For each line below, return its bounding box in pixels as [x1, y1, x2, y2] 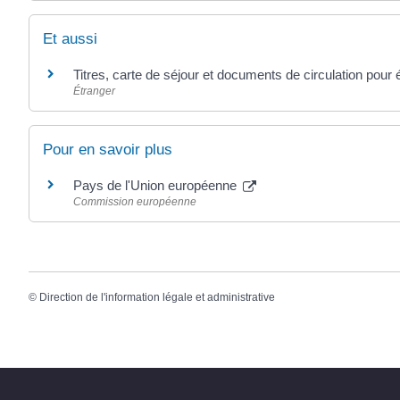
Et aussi [43, 29, 97, 47]
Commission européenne [73, 196, 196, 209]
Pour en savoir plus [43, 141, 172, 159]
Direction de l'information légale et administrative [39, 291, 275, 304]
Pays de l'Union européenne [73, 178, 240, 194]
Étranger [73, 84, 115, 97]
